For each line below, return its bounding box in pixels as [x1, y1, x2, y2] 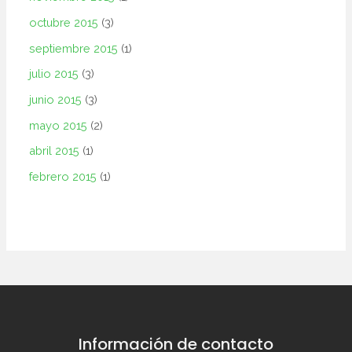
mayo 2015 [29, 118, 88, 132]
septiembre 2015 [29, 41, 119, 55]
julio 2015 [29, 67, 79, 81]
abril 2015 [29, 144, 80, 158]
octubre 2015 [29, 16, 99, 30]
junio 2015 [29, 93, 82, 107]
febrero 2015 [29, 169, 97, 183]
